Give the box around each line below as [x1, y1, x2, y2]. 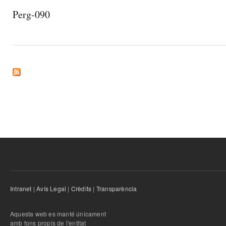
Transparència [96, 184, 137, 193]
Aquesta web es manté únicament [10, 209, 106, 218]
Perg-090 [13, 7, 50, 21]
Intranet [10, 184, 32, 193]
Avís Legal [36, 184, 67, 193]
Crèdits [71, 184, 92, 193]
